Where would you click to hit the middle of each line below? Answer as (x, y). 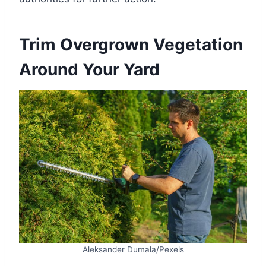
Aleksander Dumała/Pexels (133, 250)
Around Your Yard (89, 69)
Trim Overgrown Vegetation (131, 44)
